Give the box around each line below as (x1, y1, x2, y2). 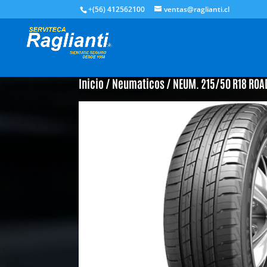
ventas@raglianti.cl (164, 4, 230, 14)
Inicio (79, 76, 104, 91)
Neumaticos (112, 76, 164, 91)
